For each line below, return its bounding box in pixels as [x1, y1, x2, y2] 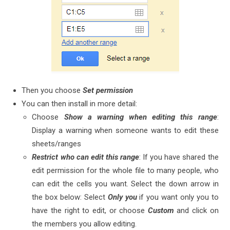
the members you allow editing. [32, 219, 137, 229]
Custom [147, 206, 174, 216]
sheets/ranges [32, 139, 82, 149]
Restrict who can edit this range [32, 152, 139, 162]
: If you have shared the [139, 152, 219, 162]
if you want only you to [137, 193, 219, 202]
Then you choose [22, 86, 83, 95]
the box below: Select [32, 193, 108, 202]
